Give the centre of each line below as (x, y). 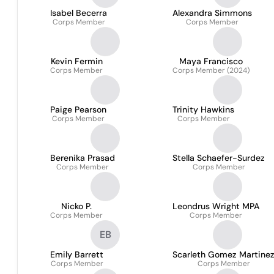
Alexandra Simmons (212, 13)
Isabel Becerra (79, 13)
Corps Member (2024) (211, 70)
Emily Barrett (77, 254)
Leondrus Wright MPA (216, 206)
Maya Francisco (211, 61)
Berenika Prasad (83, 158)
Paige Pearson (78, 109)
